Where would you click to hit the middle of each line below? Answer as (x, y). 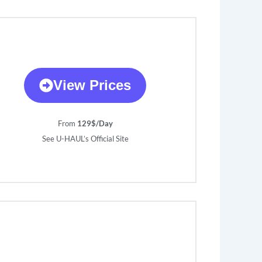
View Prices (92, 85)
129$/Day (95, 124)
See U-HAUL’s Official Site (85, 139)
